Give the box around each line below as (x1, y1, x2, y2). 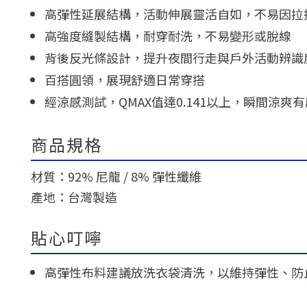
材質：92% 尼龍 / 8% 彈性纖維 (31, 167, 201, 185)
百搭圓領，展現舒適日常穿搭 (45, 71, 205, 88)
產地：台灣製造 (31, 188, 117, 206)
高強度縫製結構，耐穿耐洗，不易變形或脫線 (45, 27, 291, 45)
